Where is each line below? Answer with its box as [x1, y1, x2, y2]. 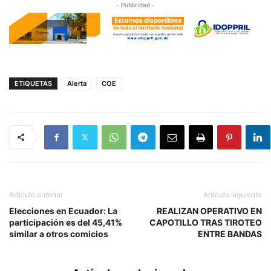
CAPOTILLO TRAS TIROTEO [149, 217, 262, 227]
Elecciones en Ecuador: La [9, 205, 117, 216]
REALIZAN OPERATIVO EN [157, 205, 262, 216]
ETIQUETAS [15, 79, 52, 88]
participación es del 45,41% [9, 217, 122, 227]
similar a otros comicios [9, 228, 108, 239]
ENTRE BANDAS [198, 228, 262, 239]
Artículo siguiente [203, 189, 262, 199]
